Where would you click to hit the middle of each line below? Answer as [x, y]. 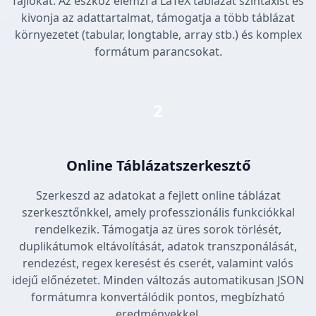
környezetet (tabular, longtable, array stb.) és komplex [158, 35]
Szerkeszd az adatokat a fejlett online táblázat [158, 196]
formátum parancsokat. [158, 52]
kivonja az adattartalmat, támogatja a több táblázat [158, 18]
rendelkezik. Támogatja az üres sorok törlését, [158, 230]
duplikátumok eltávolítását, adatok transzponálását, [158, 247]
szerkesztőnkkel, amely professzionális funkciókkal [158, 213]
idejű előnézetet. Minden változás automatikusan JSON [158, 280]
